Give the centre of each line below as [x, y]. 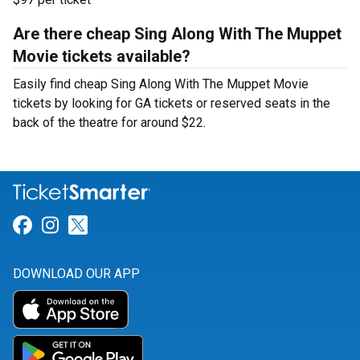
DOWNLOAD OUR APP [76, 274]
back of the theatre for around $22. [109, 123]
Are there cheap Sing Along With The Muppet [177, 34]
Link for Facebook [109, 225]
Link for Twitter [153, 225]
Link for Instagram [138, 225]
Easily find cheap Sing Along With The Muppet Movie [161, 84]
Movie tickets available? [102, 56]
